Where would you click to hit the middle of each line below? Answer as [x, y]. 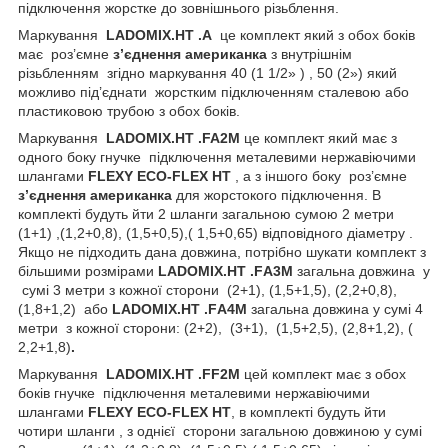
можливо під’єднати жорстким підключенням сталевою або [213, 91]
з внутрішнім [313, 53]
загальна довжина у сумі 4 [335, 308]
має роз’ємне [65, 53]
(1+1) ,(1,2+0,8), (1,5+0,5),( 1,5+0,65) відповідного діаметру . [215, 232]
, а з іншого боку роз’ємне [321, 175]
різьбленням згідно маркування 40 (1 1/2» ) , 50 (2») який [207, 72]
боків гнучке [56, 392]
